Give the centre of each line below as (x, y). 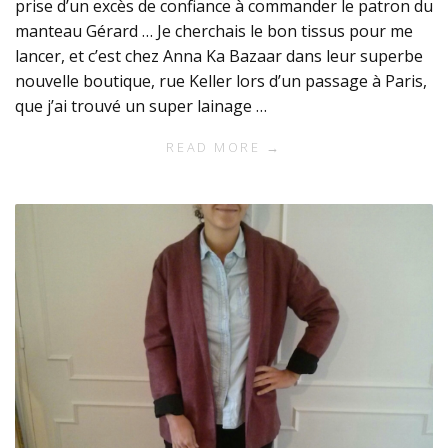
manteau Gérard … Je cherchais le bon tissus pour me (214, 31)
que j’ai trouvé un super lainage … (141, 106)
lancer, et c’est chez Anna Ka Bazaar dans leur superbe (219, 56)
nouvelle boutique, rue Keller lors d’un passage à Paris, (221, 81)
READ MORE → (224, 147)
